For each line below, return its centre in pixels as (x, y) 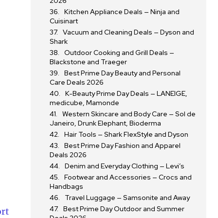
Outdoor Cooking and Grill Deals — (119, 53)
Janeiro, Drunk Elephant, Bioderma (106, 123)
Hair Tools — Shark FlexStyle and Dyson (127, 134)
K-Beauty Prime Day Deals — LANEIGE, (127, 93)
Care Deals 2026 (77, 82)
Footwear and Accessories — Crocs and (128, 177)
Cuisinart (64, 21)
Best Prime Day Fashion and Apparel (123, 145)
